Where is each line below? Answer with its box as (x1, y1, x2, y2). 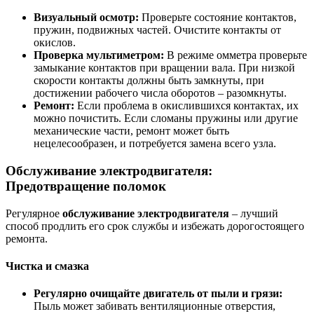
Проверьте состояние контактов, (139, 11, 296, 24)
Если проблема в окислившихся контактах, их (74, 100, 299, 112)
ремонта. (6, 232, 48, 245)
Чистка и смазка (6, 259, 89, 272)
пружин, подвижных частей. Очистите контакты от (34, 24, 281, 36)
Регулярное (6, 207, 62, 219)
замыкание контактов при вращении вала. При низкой (34, 62, 295, 74)
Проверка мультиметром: (34, 49, 164, 62)
